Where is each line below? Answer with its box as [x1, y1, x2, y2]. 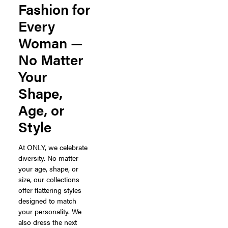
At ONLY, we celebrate [18, 141, 88, 152]
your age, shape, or [18, 163, 78, 174]
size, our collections [18, 174, 79, 184]
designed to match [18, 195, 76, 206]
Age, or [18, 99, 65, 120]
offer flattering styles [18, 184, 81, 195]
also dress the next [18, 216, 77, 227]
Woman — [18, 32, 83, 52]
